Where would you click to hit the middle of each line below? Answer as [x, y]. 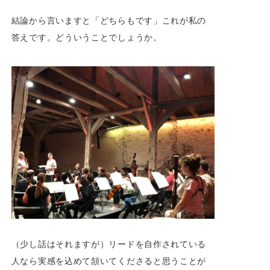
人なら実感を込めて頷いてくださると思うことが [109, 260]
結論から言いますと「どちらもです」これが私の [109, 20]
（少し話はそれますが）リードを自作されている [109, 243]
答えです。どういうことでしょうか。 [86, 37]
